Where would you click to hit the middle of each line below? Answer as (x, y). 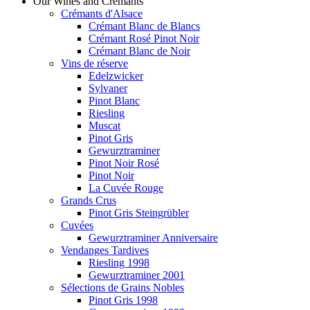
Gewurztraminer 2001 (137, 275)
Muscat (104, 125)
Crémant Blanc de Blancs (144, 26)
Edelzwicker (116, 75)
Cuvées (77, 225)
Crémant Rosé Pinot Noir (144, 38)
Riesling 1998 (119, 262)
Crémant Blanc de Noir (139, 51)
